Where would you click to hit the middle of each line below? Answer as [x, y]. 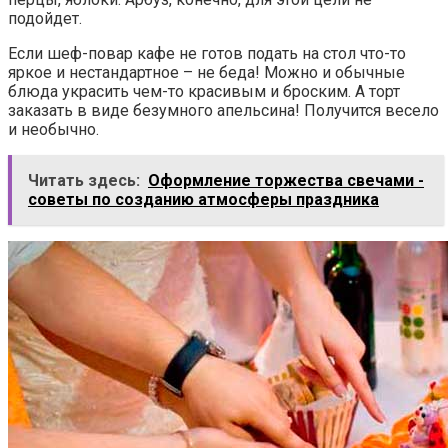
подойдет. [45, 19]
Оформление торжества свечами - [286, 181]
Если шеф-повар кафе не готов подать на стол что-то [207, 54]
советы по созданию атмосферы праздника [203, 200]
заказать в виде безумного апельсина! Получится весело [223, 111]
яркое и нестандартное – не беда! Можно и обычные [206, 73]
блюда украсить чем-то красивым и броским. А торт [204, 92]
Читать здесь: [84, 181]
